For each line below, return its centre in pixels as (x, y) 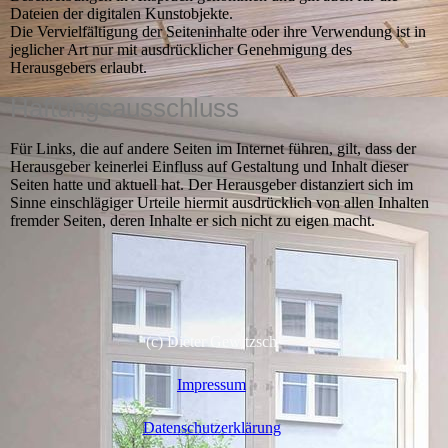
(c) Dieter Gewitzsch (211, 341)
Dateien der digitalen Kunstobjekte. (121, 13)
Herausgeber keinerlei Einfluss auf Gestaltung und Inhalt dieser (209, 166)
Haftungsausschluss (124, 107)
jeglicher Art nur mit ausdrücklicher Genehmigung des (181, 49)
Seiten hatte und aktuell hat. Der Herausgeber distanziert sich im (211, 184)
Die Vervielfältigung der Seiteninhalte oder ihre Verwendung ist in (218, 31)
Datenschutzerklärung (211, 427)
